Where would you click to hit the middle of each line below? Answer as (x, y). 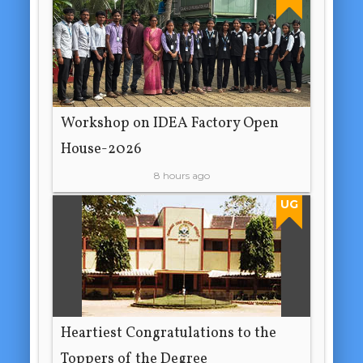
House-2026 (102, 150)
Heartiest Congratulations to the (169, 334)
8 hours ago (181, 176)
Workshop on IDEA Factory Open (170, 124)
